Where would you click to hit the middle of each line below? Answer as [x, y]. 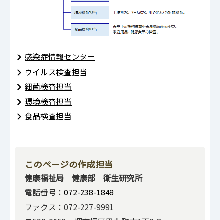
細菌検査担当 [48, 86]
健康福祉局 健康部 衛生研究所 [83, 178]
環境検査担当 [48, 101]
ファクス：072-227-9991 [69, 206]
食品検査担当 [48, 116]
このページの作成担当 [69, 164]
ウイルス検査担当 [56, 71]
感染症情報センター [60, 57]
